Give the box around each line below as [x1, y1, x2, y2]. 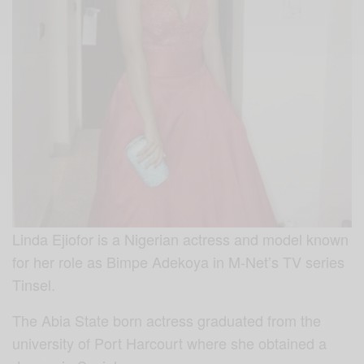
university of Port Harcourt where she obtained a [12, 332, 327, 354]
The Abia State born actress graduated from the [12, 310, 322, 331]
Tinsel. [12, 274, 60, 296]
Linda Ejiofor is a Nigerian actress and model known [12, 228, 349, 250]
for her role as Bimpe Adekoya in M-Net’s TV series [12, 251, 345, 273]
